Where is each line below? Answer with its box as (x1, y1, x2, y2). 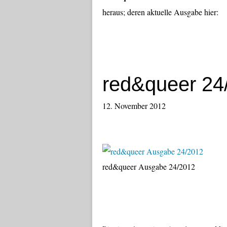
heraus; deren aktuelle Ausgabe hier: (102, 7, 218, 17)
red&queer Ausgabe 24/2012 (102, 161, 195, 172)
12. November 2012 (102, 100, 168, 111)
